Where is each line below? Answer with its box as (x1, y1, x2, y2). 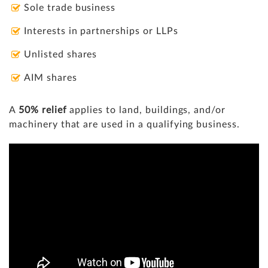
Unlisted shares (24, 49, 100, 59)
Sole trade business (24, 2, 116, 13)
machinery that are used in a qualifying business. (9, 119, 243, 129)
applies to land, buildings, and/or (66, 105, 226, 115)
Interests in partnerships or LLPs (24, 26, 178, 36)
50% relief (18, 105, 67, 115)
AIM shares (24, 72, 80, 83)
